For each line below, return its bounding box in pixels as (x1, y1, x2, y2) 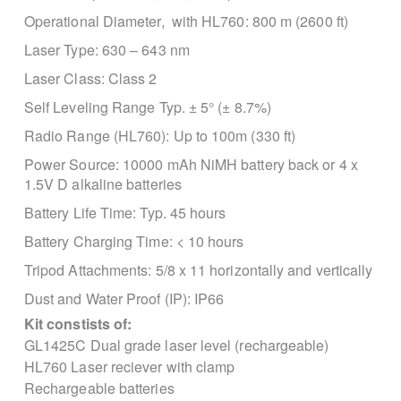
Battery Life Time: (23, 202, 141, 223)
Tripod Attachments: (23, 260, 156, 280)
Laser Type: (23, 39, 102, 60)
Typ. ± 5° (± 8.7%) (158, 97, 271, 117)
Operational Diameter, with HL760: (23, 11, 252, 31)
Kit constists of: (23, 313, 132, 334)
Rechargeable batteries (23, 378, 175, 398)
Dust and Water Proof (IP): (23, 288, 195, 309)
